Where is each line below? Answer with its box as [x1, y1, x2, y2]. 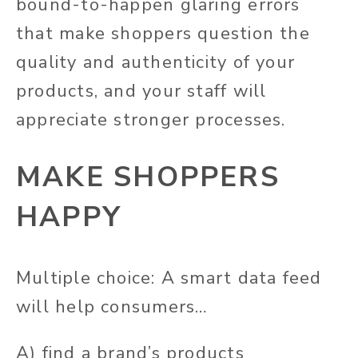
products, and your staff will [16, 79, 267, 104]
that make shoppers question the [16, 22, 310, 46]
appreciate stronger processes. [16, 108, 286, 133]
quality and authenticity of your [16, 50, 296, 75]
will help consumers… [16, 295, 209, 320]
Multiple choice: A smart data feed [16, 266, 322, 291]
